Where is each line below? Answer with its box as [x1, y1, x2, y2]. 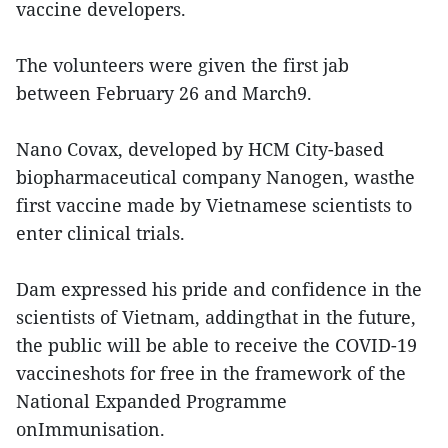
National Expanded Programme [16, 389, 287, 414]
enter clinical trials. [16, 221, 185, 246]
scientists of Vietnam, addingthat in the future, [16, 305, 416, 330]
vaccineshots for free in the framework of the [16, 361, 406, 386]
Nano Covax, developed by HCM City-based [16, 137, 384, 162]
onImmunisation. [16, 417, 165, 442]
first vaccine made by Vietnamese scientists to [16, 193, 412, 218]
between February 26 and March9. [16, 81, 312, 106]
